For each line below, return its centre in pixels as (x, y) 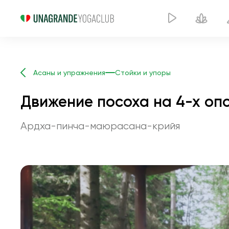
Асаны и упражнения (69, 73)
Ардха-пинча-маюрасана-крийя (100, 126)
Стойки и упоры (143, 73)
